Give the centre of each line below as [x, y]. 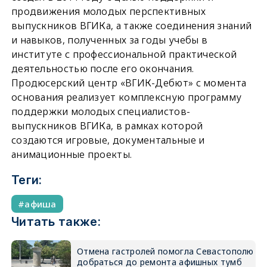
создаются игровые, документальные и [108, 140]
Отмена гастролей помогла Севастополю [165, 251]
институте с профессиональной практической [124, 54]
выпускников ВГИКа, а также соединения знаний [131, 26]
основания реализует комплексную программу [126, 97]
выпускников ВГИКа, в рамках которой [107, 126]
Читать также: [56, 222]
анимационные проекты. [72, 154]
